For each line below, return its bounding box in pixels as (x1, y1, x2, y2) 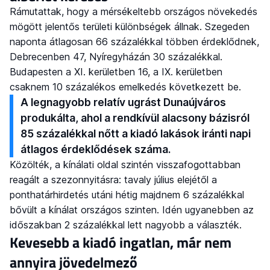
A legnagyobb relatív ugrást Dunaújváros (20, 96, 227, 109)
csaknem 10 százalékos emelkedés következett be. (10, 81, 241, 93)
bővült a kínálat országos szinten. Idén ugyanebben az (10, 204, 254, 216)
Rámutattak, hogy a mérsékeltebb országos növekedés (10, 5, 257, 18)
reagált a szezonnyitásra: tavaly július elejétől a (10, 174, 217, 186)
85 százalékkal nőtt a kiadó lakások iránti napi (20, 127, 251, 140)
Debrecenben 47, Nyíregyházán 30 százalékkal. (10, 51, 222, 63)
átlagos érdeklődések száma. (20, 143, 171, 156)
